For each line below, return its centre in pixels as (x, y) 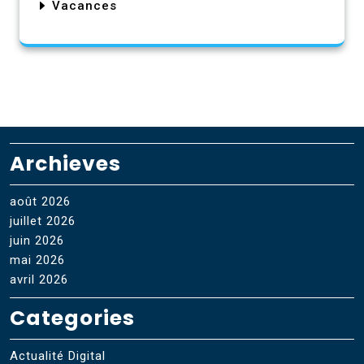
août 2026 (40, 201)
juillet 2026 (43, 221)
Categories (72, 318)
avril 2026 (39, 279)
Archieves (65, 163)
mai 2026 (37, 260)
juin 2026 (37, 240)
